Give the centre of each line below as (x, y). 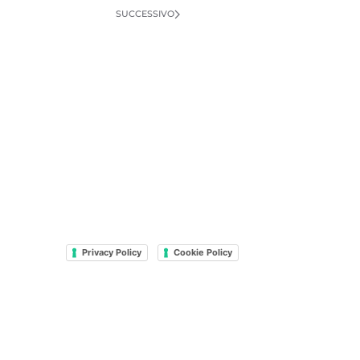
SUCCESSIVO (145, 14)
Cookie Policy (202, 253)
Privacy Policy (111, 253)
